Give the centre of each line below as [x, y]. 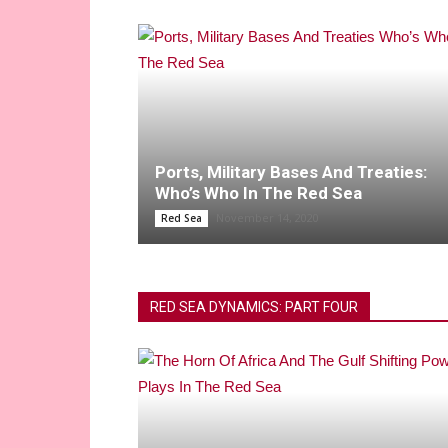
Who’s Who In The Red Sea [258, 193]
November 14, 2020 [267, 218]
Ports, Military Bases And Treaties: [291, 172]
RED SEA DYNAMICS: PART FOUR [254, 307]
